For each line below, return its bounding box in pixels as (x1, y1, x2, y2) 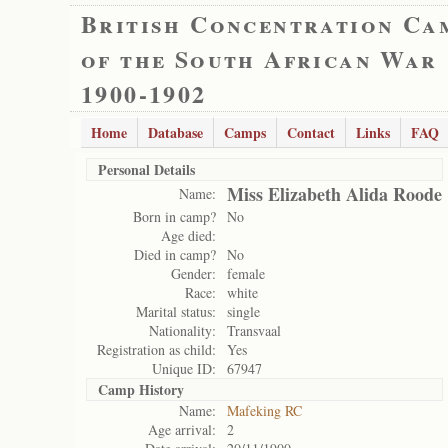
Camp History (98, 379, 184, 400)
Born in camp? (133, 207, 216, 226)
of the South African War (81, 41, 438, 76)
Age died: (161, 226, 216, 245)
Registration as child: (97, 340, 216, 359)
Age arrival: (148, 420, 216, 439)
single (227, 302, 260, 321)
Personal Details (98, 159, 195, 180)
